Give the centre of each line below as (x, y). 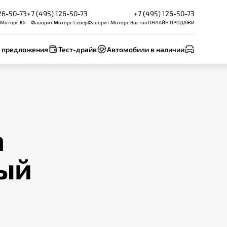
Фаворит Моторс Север (59, 22)
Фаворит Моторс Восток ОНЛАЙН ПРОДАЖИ (141, 22)
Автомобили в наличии (146, 49)
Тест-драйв (78, 49)
